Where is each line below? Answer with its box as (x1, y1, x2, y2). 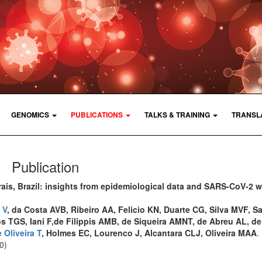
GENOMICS (11, 109, 49, 120)
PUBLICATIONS (71, 109, 123, 120)
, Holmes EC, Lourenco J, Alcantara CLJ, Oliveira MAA (42, 226, 257, 239)
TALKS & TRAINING (144, 109, 210, 120)
